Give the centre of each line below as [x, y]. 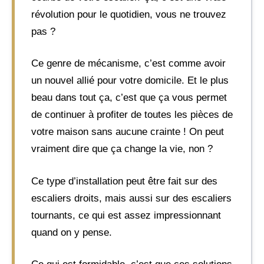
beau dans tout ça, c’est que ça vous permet [129, 98]
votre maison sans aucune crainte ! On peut [128, 132]
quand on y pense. [72, 232]
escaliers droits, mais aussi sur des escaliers [131, 198]
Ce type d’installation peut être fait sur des [124, 181]
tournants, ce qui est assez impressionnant [126, 215]
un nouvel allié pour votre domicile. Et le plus [130, 80]
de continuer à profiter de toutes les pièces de [132, 115]
